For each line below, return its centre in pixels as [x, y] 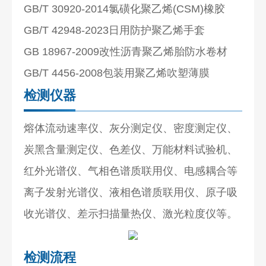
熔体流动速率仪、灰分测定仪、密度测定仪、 [131, 128]
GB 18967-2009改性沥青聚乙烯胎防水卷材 [126, 51]
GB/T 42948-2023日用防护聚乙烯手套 [115, 30]
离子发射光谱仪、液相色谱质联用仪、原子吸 [131, 192]
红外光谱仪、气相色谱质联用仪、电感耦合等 [131, 171]
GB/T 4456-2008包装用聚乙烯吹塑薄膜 [117, 73]
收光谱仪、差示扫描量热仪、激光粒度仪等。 [131, 213]
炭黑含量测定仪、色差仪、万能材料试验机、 [131, 149]
